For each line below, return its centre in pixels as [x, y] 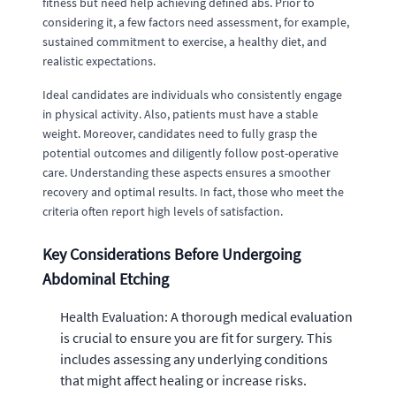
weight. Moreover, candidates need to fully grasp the [180, 133]
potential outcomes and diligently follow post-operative [190, 152]
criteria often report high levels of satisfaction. [163, 211]
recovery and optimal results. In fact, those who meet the [193, 191]
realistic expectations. [99, 61]
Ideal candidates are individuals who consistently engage [192, 94]
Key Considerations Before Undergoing [171, 254]
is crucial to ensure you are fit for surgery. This [196, 337]
